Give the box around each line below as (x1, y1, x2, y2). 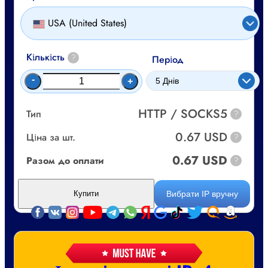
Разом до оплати (26, 153, 103, 167)
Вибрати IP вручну (166, 188, 238, 199)
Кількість (26, 50, 65, 64)
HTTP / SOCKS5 (138, 105, 227, 123)
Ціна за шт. (26, 130, 75, 144)
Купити (74, 189, 99, 199)
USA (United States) (48, 16, 127, 31)
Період (152, 52, 184, 66)
